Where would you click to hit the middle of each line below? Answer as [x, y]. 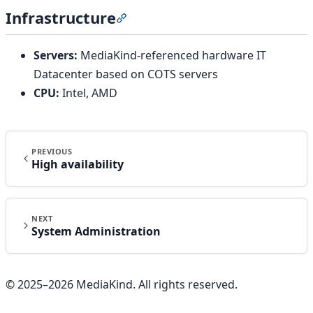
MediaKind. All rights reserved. [155, 284]
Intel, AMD [88, 93]
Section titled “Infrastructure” [204, 19]
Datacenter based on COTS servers [126, 74]
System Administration [96, 231]
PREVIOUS [52, 151]
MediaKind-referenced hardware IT [172, 55]
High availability [78, 164]
